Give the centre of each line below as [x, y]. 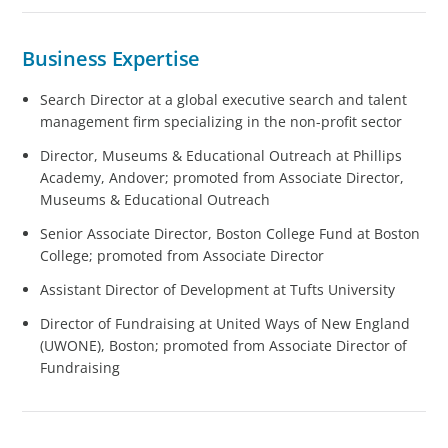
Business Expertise [111, 59]
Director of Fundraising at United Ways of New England [225, 323]
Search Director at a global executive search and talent [224, 99]
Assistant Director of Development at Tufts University [218, 289]
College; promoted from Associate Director [182, 255]
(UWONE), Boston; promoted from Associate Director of [224, 345]
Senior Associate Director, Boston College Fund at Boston [230, 233]
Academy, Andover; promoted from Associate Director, [222, 177]
